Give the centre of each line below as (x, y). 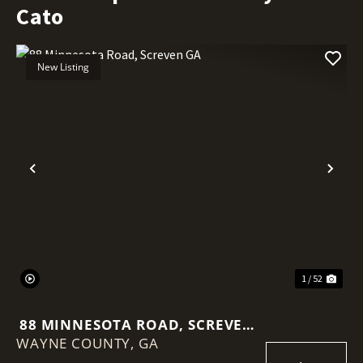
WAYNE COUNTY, (77, 343)
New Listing (63, 66)
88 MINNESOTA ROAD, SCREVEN (137, 324)
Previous (67, 181)
